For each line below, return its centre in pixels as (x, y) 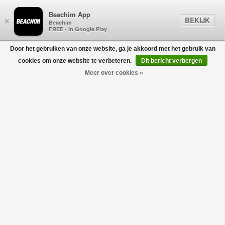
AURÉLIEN (35, 122)
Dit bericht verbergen (171, 61)
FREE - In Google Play (78, 29)
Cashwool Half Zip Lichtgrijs (50, 105)
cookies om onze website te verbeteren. (75, 61)
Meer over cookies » (114, 73)
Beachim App (70, 15)
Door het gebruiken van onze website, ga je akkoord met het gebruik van (113, 49)
